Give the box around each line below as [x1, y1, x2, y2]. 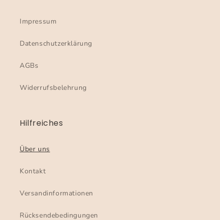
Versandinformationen [20, 189, 93, 198]
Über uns [20, 144, 50, 154]
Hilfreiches [20, 117, 63, 129]
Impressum [20, 17, 57, 26]
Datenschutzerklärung [20, 39, 92, 48]
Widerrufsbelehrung [20, 83, 87, 92]
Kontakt [20, 166, 46, 176]
